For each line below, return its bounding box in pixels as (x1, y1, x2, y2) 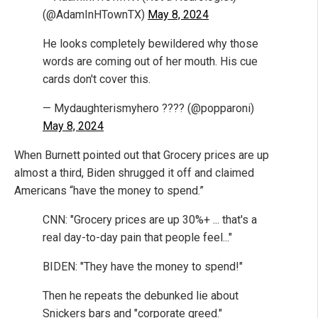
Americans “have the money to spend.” (14, 184, 204, 198)
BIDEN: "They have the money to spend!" (43, 260, 243, 274)
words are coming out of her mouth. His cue (43, 55, 258, 69)
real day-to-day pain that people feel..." (43, 231, 232, 245)
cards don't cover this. (43, 72, 150, 87)
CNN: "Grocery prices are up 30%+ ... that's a (43, 213, 257, 227)
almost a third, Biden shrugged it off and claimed (14, 166, 254, 180)
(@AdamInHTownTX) (43, 8, 148, 22)
